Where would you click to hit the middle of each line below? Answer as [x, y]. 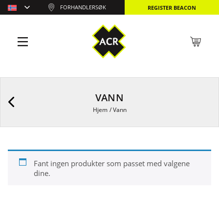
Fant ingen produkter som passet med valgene [111, 163]
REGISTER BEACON [172, 7]
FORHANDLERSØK [83, 7]
